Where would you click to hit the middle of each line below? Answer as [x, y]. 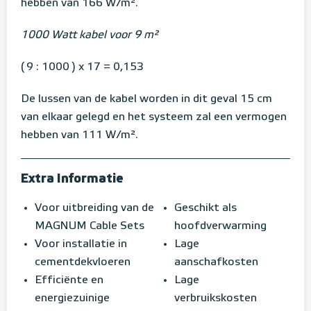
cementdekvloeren [83, 263]
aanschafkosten [216, 263]
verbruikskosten [216, 299]
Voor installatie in [81, 245]
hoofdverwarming [220, 227]
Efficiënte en [69, 281]
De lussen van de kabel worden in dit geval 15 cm [146, 100]
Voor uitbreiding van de [94, 209]
